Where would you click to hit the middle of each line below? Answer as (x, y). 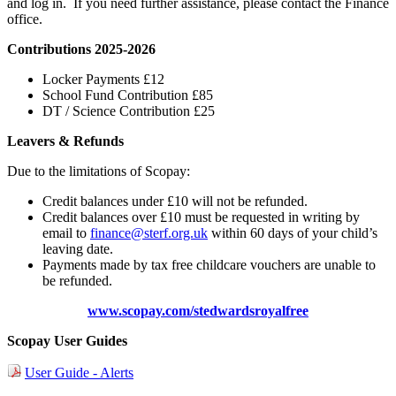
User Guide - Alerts (79, 373)
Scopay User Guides (67, 341)
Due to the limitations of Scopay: (99, 171)
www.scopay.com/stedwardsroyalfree (198, 311)
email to (66, 233)
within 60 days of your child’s (293, 233)
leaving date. (78, 249)
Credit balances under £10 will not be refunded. (175, 202)
